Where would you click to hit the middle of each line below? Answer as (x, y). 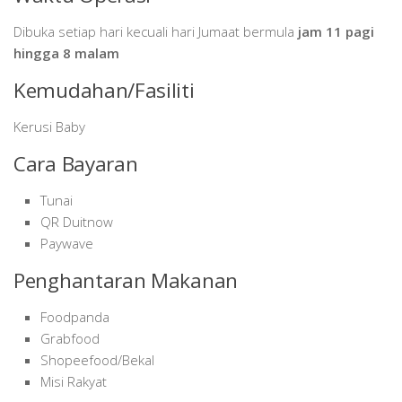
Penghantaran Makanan (126, 280)
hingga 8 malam (66, 52)
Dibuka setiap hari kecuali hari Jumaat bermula (156, 31)
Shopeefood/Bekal (97, 359)
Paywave (67, 243)
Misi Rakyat (74, 381)
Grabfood (70, 338)
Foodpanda (75, 316)
